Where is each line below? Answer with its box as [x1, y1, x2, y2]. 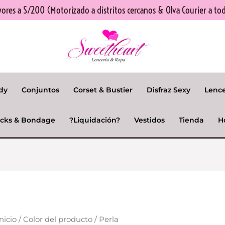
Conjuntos [21, 85, 59, 94]
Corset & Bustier [73, 85, 133, 94]
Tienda [179, 116, 204, 125]
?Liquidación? [69, 116, 120, 125]
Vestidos [134, 116, 165, 125]
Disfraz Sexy [146, 85, 190, 94]
